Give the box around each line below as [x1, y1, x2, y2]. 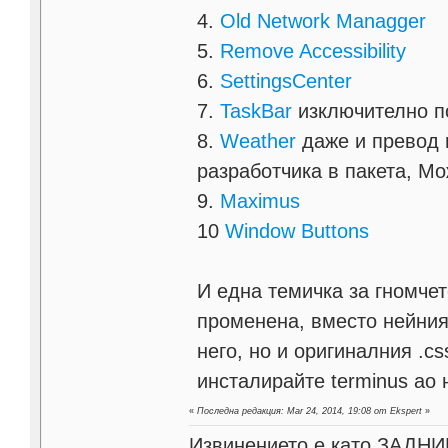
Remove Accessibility [220, 40, 407, 63]
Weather [220, 130, 297, 153]
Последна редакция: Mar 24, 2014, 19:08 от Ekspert [197, 406, 423, 417]
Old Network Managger [220, 10, 427, 33]
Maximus [220, 190, 301, 213]
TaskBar [220, 100, 293, 123]
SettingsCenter [220, 70, 353, 93]
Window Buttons [225, 220, 370, 243]
